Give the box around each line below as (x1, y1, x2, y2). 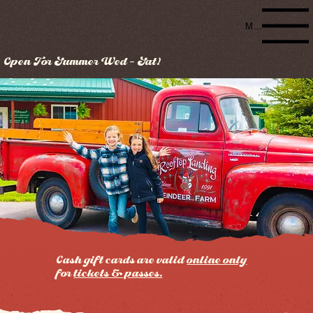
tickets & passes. (73, 269, 163, 280)
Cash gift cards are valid (56, 256, 187, 267)
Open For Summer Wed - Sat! (3, 57, 162, 68)
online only (187, 256, 247, 267)
